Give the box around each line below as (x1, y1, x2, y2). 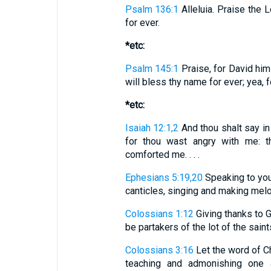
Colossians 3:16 (125, 244, 194, 256)
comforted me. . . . (125, 149, 200, 160)
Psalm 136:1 (125, 4, 179, 15)
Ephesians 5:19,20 (125, 172, 203, 183)
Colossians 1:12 (125, 208, 194, 220)
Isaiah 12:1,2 (125, 122, 179, 134)
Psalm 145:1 (125, 63, 179, 74)
